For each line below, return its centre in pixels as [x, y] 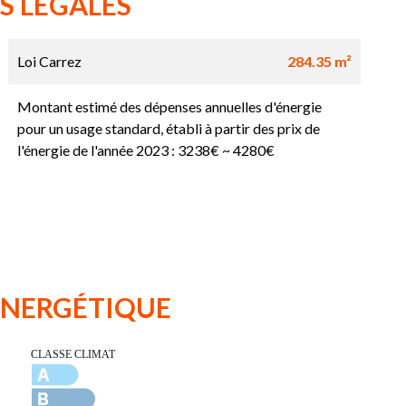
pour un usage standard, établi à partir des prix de [168, 129]
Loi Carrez [49, 62]
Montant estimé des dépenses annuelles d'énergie [169, 107]
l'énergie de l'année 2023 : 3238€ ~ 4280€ [145, 150]
